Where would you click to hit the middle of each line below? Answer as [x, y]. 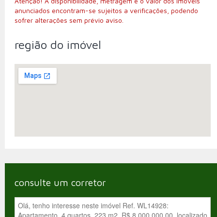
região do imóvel [58, 45]
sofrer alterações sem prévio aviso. [69, 20]
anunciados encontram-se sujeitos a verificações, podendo [106, 10]
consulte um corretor [60, 182]
